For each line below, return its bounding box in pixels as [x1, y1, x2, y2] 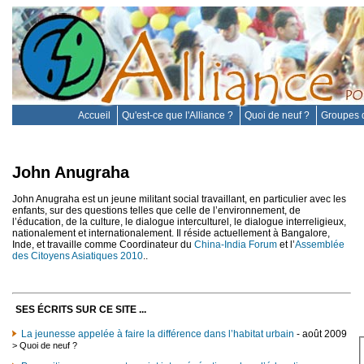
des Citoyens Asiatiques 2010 [12, 249, 143, 262]
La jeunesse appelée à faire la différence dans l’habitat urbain [21, 327, 294, 340]
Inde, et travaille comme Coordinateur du [12, 238, 194, 250]
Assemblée [295, 238, 344, 250]
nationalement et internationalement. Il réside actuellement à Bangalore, [12, 227, 330, 239]
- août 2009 [294, 327, 347, 340]
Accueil [78, 110, 113, 121]
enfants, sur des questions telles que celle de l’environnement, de [12, 204, 301, 216]
